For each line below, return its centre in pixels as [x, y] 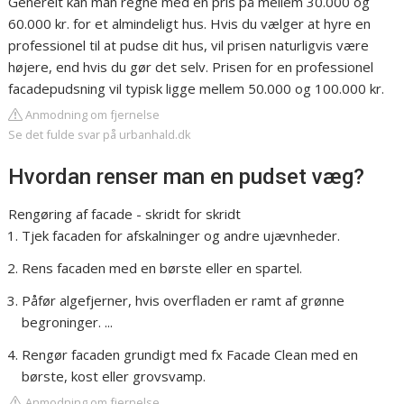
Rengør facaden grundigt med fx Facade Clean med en [190, 355]
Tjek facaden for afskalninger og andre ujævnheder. [181, 236]
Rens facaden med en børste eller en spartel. [162, 268]
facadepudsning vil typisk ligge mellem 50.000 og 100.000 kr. [197, 89]
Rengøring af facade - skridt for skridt [125, 214]
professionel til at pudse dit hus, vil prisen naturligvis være [189, 46]
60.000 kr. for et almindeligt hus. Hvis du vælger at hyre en [190, 24]
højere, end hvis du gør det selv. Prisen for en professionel [191, 67]
